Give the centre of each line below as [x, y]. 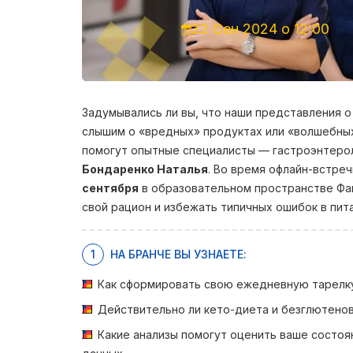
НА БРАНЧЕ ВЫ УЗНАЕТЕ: [178, 254]
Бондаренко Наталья [145, 169]
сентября [110, 188]
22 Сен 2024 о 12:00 [260, 29]
